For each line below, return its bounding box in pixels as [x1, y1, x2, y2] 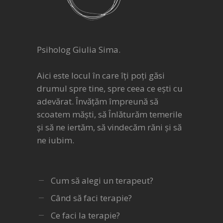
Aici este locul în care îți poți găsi [37, 69, 165, 81]
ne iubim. [37, 134, 74, 146]
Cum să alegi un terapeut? [51, 174, 153, 186]
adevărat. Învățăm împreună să [37, 95, 158, 107]
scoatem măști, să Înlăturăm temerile [37, 108, 182, 120]
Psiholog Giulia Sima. [37, 43, 120, 55]
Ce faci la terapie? [51, 209, 120, 221]
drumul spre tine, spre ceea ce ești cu [37, 82, 183, 94]
